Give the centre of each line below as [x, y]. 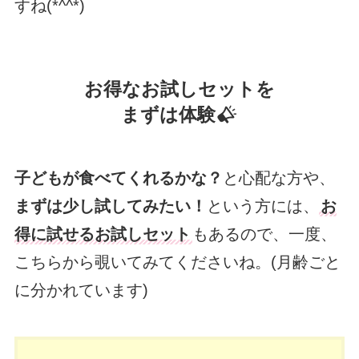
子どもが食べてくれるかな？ [118, 178]
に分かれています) [81, 290]
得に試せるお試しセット [102, 234]
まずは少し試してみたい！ [110, 206]
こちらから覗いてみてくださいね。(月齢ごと [177, 262]
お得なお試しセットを [179, 89]
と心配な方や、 [278, 178]
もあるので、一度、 [264, 234]
